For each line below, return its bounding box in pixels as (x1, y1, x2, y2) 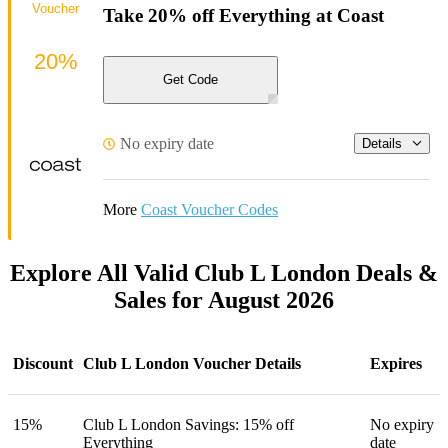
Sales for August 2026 (114, 286, 334, 313)
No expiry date (120, 134, 214, 152)
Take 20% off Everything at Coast (103, 5, 384, 27)
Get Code (163, 72, 218, 88)
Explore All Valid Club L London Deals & (10, 259, 438, 286)
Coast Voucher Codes (141, 200, 278, 218)
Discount (13, 354, 73, 372)
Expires (370, 354, 422, 372)
